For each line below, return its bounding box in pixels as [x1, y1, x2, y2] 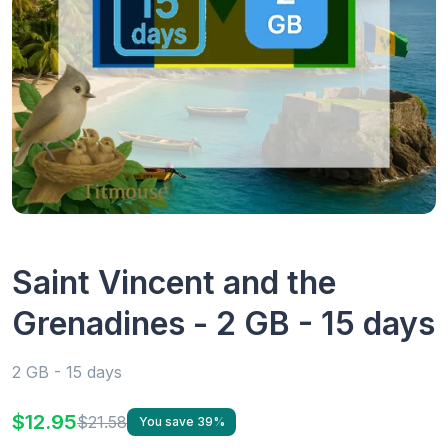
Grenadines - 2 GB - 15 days [12, 303, 435, 343]
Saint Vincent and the [12, 262, 336, 302]
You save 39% [138, 414, 225, 430]
